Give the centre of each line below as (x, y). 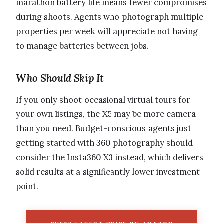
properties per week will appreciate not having (107, 31)
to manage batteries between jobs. (82, 46)
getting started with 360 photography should (104, 143)
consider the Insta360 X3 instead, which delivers (110, 157)
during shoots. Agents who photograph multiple (110, 17)
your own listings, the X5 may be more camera (106, 114)
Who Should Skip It (60, 78)
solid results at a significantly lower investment (108, 171)
